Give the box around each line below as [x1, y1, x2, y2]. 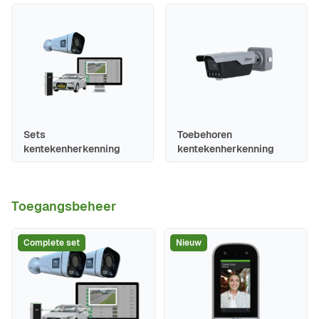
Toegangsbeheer [11, 197, 116, 214]
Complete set [23, 236, 80, 249]
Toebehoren [177, 127, 232, 141]
